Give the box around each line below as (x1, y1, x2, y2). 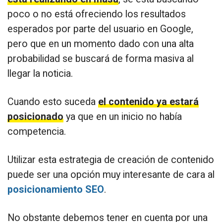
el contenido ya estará (98, 96, 199, 108)
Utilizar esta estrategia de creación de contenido (7, 154, 214, 166)
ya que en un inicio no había (63, 111, 182, 122)
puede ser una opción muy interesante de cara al (7, 168, 215, 180)
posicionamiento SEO (7, 183, 104, 195)
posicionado (7, 111, 63, 122)
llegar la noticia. (7, 67, 73, 79)
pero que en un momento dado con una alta (7, 38, 194, 50)
